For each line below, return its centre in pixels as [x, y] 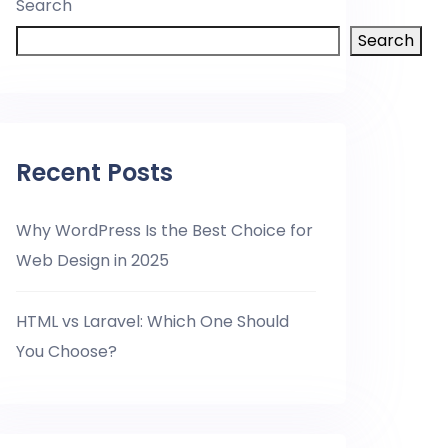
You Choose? [66, 351]
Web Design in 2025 [92, 260]
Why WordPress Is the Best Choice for [164, 230]
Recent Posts [94, 172]
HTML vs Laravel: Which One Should [152, 321]
